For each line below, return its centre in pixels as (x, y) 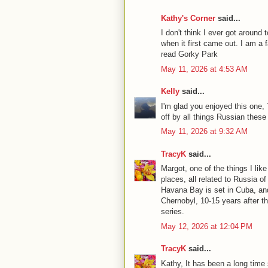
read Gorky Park (189, 54)
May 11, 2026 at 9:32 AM (204, 131)
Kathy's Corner (188, 18)
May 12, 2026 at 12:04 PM (207, 226)
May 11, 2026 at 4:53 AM (204, 69)
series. (173, 211)
